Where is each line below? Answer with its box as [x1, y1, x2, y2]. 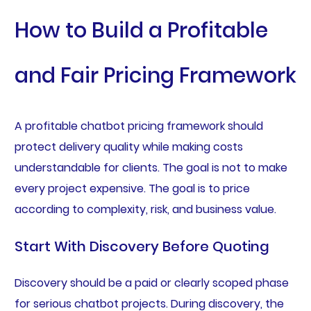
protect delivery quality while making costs [14, 138, 243, 155]
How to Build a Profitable [14, 16, 268, 46]
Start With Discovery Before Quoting [14, 236, 269, 256]
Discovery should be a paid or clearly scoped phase [14, 274, 289, 291]
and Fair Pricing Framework [14, 61, 296, 91]
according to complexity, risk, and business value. [14, 201, 276, 217]
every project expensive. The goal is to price [14, 180, 250, 196]
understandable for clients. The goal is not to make [14, 159, 287, 176]
